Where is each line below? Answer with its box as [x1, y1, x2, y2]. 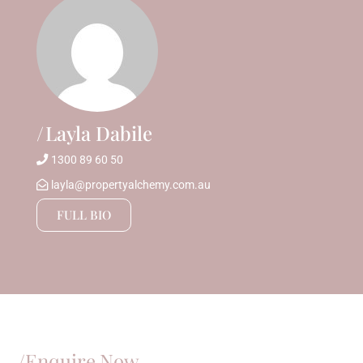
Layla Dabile [40, 119, 152, 146]
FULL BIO [56, 207, 111, 224]
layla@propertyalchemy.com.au [50, 177, 211, 192]
